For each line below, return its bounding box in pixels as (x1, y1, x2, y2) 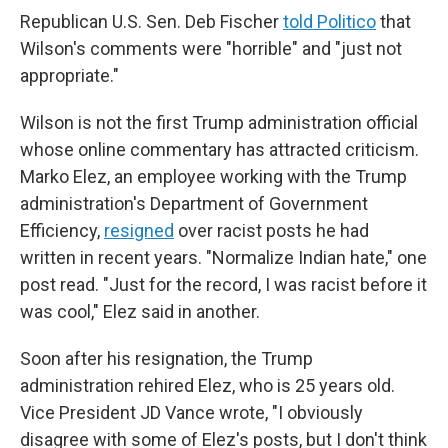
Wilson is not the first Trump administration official (20, 112, 418, 133)
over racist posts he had (174, 220, 369, 241)
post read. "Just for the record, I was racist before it (20, 274, 427, 295)
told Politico (283, 11, 376, 32)
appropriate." (20, 65, 119, 86)
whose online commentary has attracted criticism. (20, 139, 419, 160)
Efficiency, (20, 220, 104, 241)
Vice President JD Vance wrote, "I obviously (20, 402, 363, 423)
